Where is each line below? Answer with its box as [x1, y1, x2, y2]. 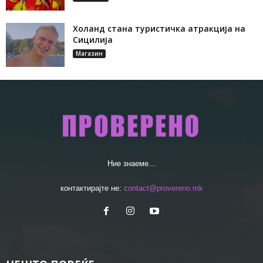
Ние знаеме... [107, 159, 156, 168]
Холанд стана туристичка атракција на [73, 22, 245, 34]
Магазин [76, 49, 103, 58]
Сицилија [73, 33, 113, 45]
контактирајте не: [60, 183, 124, 193]
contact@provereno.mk [123, 183, 203, 193]
